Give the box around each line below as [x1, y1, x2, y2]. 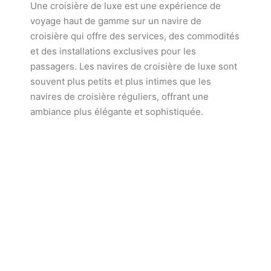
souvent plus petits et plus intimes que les [30, 75, 211, 87]
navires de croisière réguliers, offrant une [30, 90, 209, 102]
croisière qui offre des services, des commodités [30, 30, 240, 42]
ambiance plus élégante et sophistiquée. [30, 105, 203, 117]
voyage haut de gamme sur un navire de [30, 15, 201, 27]
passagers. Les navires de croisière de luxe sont [30, 60, 237, 72]
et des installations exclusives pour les [30, 45, 196, 57]
